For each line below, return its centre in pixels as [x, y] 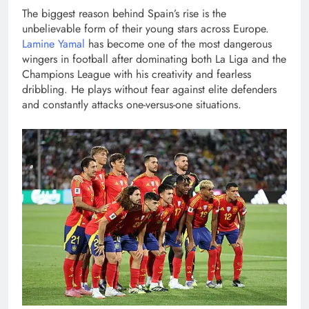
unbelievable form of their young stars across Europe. [146, 29]
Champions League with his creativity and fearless [137, 74]
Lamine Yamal [53, 44]
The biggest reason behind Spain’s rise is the [124, 14]
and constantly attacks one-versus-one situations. [132, 105]
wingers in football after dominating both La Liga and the [154, 59]
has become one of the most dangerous [178, 44]
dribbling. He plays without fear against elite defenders [149, 90]
